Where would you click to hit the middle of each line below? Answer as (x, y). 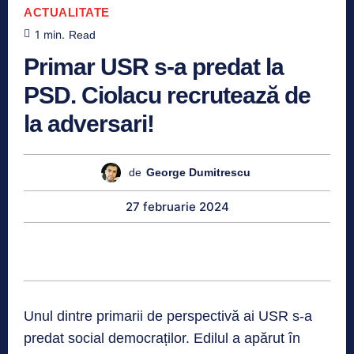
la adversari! (89, 123)
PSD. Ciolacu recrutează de (167, 95)
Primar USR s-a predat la (154, 66)
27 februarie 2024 (177, 206)
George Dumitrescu (198, 173)
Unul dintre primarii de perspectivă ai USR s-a (168, 316)
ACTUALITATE (67, 12)
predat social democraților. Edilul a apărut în (162, 338)
